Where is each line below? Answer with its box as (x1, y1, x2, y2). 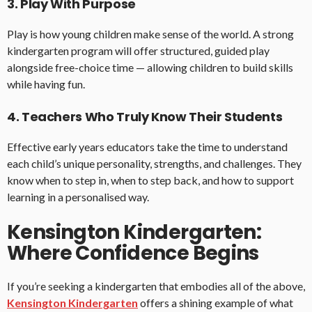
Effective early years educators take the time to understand (7, 140, 288, 154)
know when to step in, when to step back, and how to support (7, 173, 294, 187)
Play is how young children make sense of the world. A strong (7, 27, 294, 41)
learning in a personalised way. (7, 190, 149, 204)
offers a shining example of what (138, 296, 293, 310)
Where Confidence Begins (7, 240, 259, 267)
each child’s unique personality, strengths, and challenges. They (7, 157, 302, 171)
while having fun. (7, 77, 85, 91)
